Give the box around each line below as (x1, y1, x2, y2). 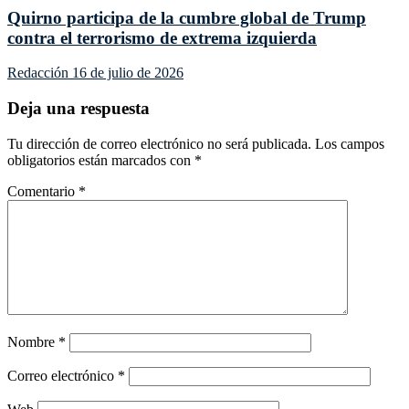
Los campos (315, 135, 384, 152)
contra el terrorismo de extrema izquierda (7, 27, 317, 47)
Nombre (7, 333, 58, 350)
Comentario (7, 183, 79, 199)
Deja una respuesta (7, 99, 150, 119)
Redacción (7, 65, 72, 81)
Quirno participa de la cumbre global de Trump (7, 7, 366, 27)
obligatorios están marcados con (7, 152, 194, 168)
